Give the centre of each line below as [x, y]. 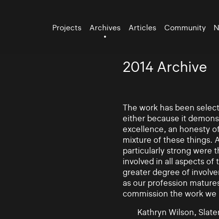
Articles [143, 27]
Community [185, 27]
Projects [67, 27]
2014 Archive [165, 67]
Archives [105, 27]
